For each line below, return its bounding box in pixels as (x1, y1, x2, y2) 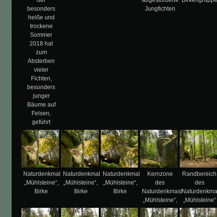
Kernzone (147, 170, 173, 177)
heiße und (28, 14, 55, 21)
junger (32, 92, 50, 99)
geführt (32, 118, 51, 125)
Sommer (30, 31, 53, 38)
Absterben (28, 57, 55, 64)
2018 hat (30, 40, 53, 47)
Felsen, (31, 109, 51, 117)
